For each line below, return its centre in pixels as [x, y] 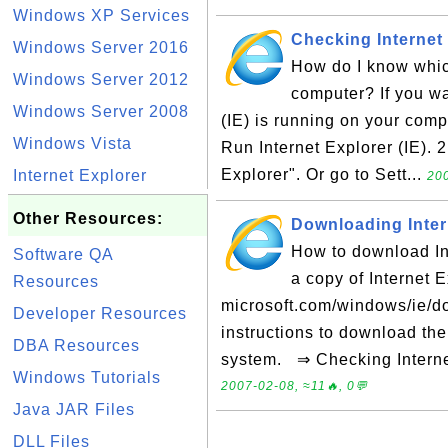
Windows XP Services [101, 15]
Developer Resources [100, 313]
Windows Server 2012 [101, 79]
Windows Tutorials [87, 377]
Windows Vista [72, 143]
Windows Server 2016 [101, 47]
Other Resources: [88, 218]
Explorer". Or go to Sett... [324, 174]
